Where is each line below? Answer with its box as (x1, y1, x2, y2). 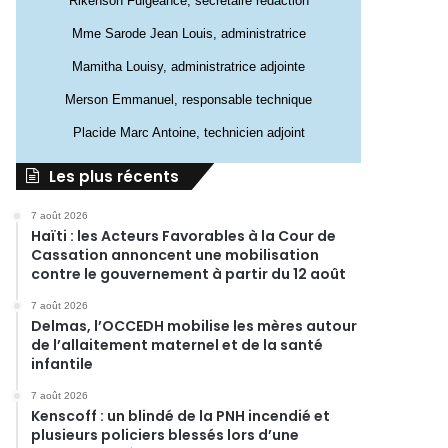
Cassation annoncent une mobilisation (31, 245, 320, 265)
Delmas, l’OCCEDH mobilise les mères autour (31, 316, 358, 336)
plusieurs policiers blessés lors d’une (31, 425, 300, 445)
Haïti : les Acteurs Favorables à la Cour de (31, 226, 337, 246)
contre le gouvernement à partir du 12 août (31, 264, 347, 284)
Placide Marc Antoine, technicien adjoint (72, 125, 305, 140)
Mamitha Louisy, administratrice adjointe (72, 59, 305, 74)
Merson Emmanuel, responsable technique (65, 92, 312, 107)
